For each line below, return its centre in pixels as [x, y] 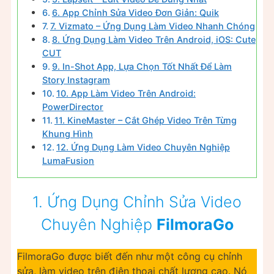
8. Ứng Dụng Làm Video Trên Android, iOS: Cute [154, 40]
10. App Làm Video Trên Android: [126, 94]
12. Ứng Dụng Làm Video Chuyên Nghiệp [143, 147]
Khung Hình [68, 134]
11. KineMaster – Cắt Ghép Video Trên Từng [145, 120]
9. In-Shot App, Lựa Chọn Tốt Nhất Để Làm [142, 67]
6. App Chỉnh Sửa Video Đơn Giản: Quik [135, 13]
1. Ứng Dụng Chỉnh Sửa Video [137, 202]
